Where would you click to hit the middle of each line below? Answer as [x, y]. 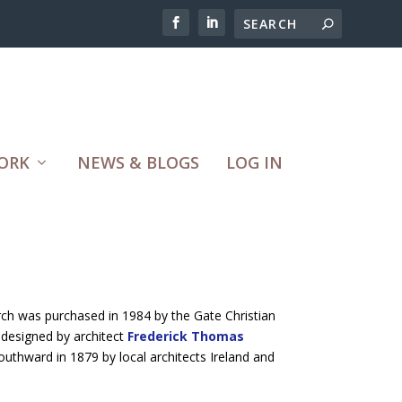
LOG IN [254, 162]
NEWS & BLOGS [138, 162]
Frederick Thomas [185, 336]
